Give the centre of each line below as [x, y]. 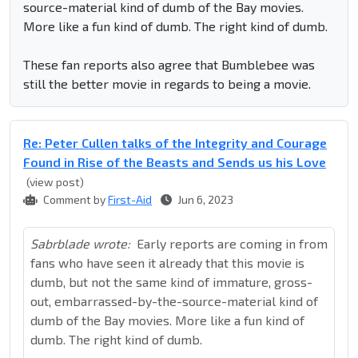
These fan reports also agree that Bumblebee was [169, 65]
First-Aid [130, 200]
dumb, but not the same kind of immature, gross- [171, 282]
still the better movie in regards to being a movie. [167, 84]
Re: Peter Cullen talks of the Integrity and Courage [175, 143]
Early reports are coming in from [232, 244]
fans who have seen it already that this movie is [167, 263]
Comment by [74, 200]
